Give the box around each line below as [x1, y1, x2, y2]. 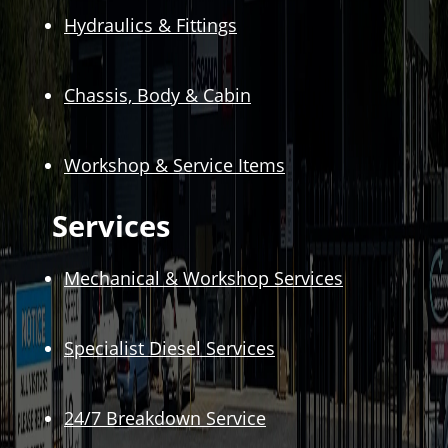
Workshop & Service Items [64, 153, 285, 178]
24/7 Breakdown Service [64, 406, 266, 431]
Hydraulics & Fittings [64, 13, 237, 38]
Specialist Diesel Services [64, 336, 275, 361]
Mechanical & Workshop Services [64, 266, 343, 291]
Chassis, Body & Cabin [64, 83, 251, 108]
